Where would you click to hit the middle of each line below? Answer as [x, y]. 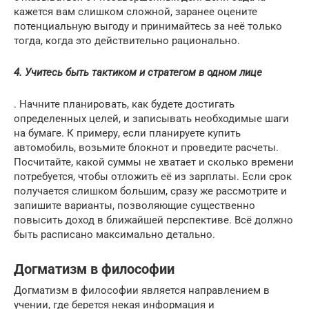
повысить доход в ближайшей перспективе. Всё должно [153, 220]
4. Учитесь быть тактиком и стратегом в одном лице [138, 72]
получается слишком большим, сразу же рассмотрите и [150, 191]
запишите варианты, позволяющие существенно [134, 205]
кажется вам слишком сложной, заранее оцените [136, 11]
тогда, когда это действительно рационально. [127, 40]
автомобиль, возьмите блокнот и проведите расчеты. [146, 147]
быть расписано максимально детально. [114, 234]
